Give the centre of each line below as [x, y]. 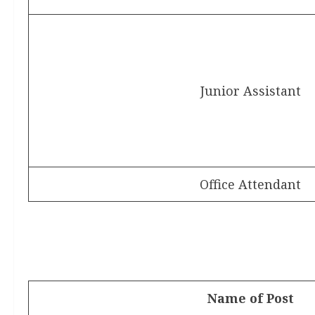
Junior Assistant [250, 91]
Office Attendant [250, 184]
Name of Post [250, 298]
